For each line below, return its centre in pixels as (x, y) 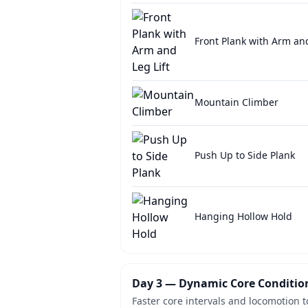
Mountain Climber (236, 102)
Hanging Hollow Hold (243, 216)
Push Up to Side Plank (244, 155)
